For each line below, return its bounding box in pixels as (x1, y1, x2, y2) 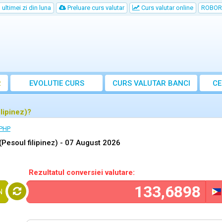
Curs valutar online (140, 4, 193, 11)
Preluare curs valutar (66, 4, 124, 11)
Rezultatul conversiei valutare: (29, 168, 135, 177)
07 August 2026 (65, 138, 120, 147)
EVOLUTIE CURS (29, 79, 84, 88)
